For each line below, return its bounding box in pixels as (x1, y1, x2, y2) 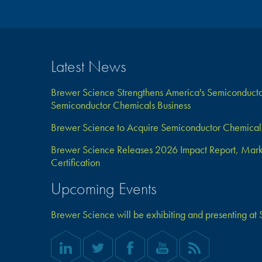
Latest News (51, 56, 126, 77)
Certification (51, 156, 100, 169)
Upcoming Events (51, 178, 157, 199)
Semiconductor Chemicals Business (51, 98, 191, 112)
